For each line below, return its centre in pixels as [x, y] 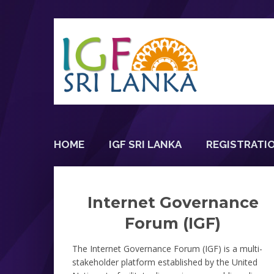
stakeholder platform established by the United [165, 262]
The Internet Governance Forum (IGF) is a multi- [167, 248]
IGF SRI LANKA [145, 144]
